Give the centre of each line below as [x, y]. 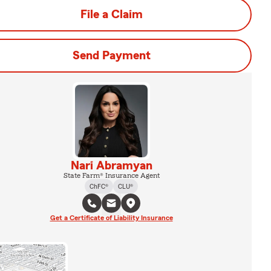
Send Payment [111, 56]
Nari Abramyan [111, 166]
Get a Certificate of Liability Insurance [111, 218]
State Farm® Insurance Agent [111, 175]
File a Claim [111, 15]
